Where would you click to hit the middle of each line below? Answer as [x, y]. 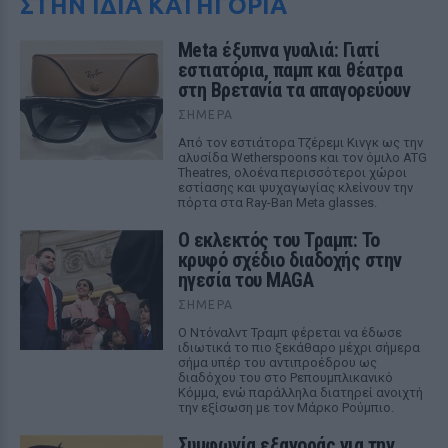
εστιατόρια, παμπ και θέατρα [290, 70]
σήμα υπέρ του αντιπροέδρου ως [277, 362]
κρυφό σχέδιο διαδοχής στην [289, 260]
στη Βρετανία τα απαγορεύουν [294, 90]
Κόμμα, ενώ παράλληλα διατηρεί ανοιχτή [300, 392]
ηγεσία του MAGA [245, 280]
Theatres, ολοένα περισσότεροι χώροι [292, 172]
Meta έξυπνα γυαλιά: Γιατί [278, 50]
